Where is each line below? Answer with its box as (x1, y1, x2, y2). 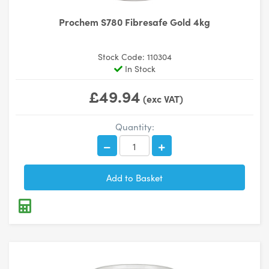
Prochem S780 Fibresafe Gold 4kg (59, 14, 210, 28)
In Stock (122, 62, 156, 74)
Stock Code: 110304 (97, 50, 172, 62)
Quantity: (115, 120, 154, 133)
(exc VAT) (140, 92, 183, 105)
